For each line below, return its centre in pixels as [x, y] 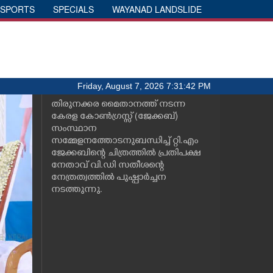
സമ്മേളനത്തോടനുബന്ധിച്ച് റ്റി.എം [124, 142]
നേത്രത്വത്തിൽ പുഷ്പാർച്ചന [108, 178]
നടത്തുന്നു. [76, 190]
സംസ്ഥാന [73, 129]
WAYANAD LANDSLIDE [157, 9]
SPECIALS [73, 9]
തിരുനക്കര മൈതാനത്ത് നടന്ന [118, 105]
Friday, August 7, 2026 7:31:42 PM [144, 86]
